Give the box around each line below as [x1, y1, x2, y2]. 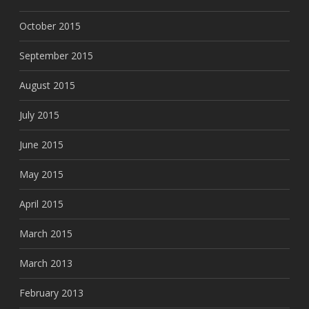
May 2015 [19, 168, 63, 181]
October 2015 [19, 19, 81, 32]
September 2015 [19, 49, 93, 62]
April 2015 [19, 197, 63, 210]
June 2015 [19, 138, 63, 151]
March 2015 [19, 227, 72, 240]
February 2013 [19, 286, 83, 299]
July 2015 [19, 108, 59, 121]
